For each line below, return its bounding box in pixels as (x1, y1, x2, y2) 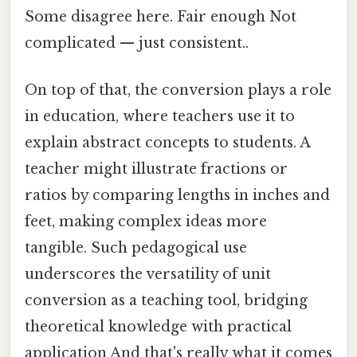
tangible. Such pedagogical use (25, 239, 247, 257)
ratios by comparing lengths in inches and (25, 186, 330, 205)
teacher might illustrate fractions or (25, 160, 288, 178)
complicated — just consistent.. (25, 33, 249, 52)
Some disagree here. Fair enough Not (25, 7, 296, 25)
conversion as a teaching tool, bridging (25, 292, 308, 310)
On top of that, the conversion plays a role (25, 81, 331, 100)
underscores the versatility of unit (25, 265, 271, 284)
